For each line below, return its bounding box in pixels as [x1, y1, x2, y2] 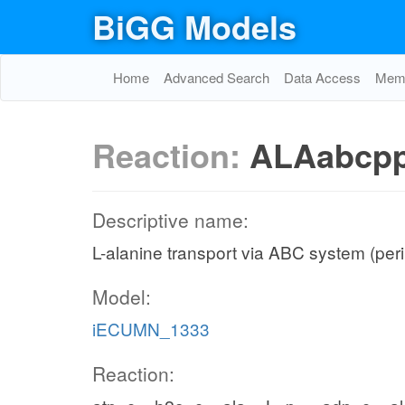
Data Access [284, 68, 361, 87]
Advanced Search [164, 68, 269, 87]
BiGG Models [92, 3, 297, 50]
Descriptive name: [92, 206, 249, 233]
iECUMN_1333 [92, 316, 210, 341]
